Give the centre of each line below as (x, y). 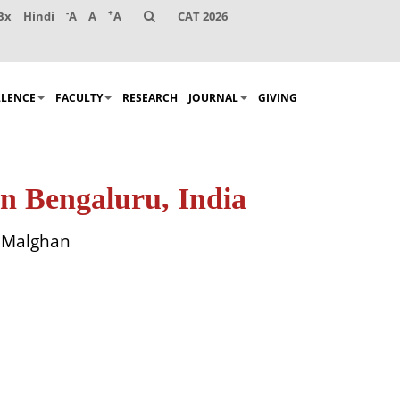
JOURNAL (213, 98)
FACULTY (79, 98)
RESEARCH (150, 98)
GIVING (278, 98)
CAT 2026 (203, 16)
